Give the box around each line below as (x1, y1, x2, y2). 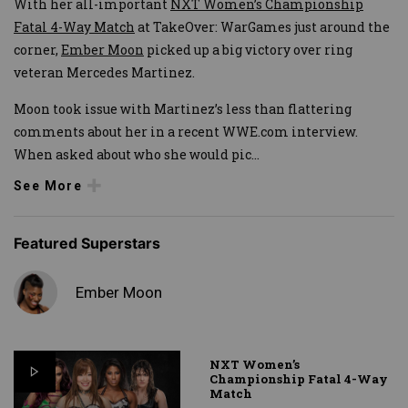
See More (14, 178, 83, 193)
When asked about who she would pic (14, 145, 251, 163)
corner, (14, 40, 61, 58)
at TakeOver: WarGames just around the (135, 17, 390, 36)
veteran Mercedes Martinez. (14, 63, 195, 81)
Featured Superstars (14, 234, 160, 253)
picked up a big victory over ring (144, 40, 352, 58)
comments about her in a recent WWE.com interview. (14, 122, 358, 140)
